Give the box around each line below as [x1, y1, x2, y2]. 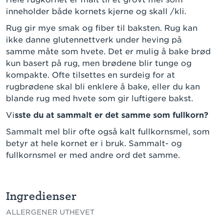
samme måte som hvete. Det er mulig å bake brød [6, 47, 211, 57]
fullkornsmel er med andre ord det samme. [6, 151, 182, 160]
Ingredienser [6, 190, 77, 203]
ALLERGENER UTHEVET [6, 208, 94, 217]
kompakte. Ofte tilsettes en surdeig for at [6, 70, 175, 80]
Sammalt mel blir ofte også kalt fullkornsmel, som [6, 127, 210, 137]
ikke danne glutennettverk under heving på [6, 35, 182, 45]
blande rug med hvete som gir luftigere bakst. [6, 94, 200, 104]
